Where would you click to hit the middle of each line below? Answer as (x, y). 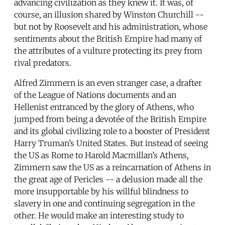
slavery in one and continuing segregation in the (104, 203)
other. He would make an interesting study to (99, 215)
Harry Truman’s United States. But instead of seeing (111, 143)
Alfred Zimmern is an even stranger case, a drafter (108, 83)
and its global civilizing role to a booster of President (112, 131)
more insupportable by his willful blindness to (101, 191)
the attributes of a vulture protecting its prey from (108, 50)
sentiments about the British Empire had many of (108, 38)
